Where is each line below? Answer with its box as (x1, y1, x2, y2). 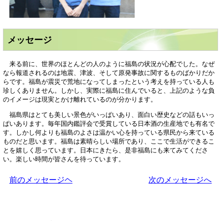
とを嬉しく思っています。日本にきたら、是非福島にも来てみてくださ (3, 146, 208, 154)
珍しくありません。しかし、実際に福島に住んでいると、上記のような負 (3, 86, 215, 94)
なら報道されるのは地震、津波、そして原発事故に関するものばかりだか (3, 69, 215, 76)
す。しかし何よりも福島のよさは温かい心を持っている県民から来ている (3, 128, 215, 136)
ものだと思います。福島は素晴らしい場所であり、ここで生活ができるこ (3, 137, 215, 145)
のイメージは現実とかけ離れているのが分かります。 (3, 95, 157, 103)
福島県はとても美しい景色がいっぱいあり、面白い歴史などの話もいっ (3, 110, 215, 118)
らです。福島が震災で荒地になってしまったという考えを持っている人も (3, 77, 215, 85)
